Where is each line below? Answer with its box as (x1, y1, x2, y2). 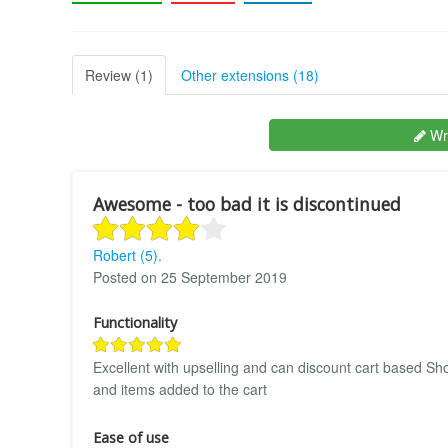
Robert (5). (93, 245, 162, 266)
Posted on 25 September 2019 (93, 267, 287, 288)
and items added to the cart (93, 379, 267, 400)
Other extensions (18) (181, 65, 319, 86)
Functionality (93, 313, 177, 333)
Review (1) (85, 65, 153, 86)
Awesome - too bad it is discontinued (93, 192, 401, 217)
